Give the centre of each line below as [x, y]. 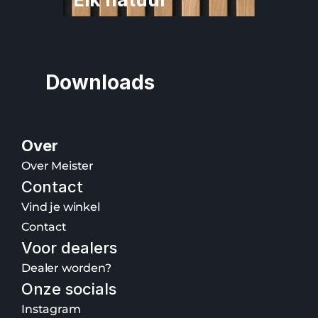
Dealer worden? [66, 268]
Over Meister [58, 166]
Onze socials [69, 289]
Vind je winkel [61, 207]
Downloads [100, 82]
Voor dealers [69, 248]
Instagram [51, 309]
